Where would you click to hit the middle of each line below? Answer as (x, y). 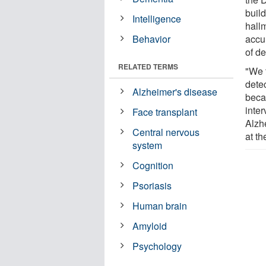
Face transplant (165, 112)
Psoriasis (152, 185)
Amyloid (150, 226)
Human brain (160, 205)
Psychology (157, 246)
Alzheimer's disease (175, 91)
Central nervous (166, 132)
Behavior (152, 39)
